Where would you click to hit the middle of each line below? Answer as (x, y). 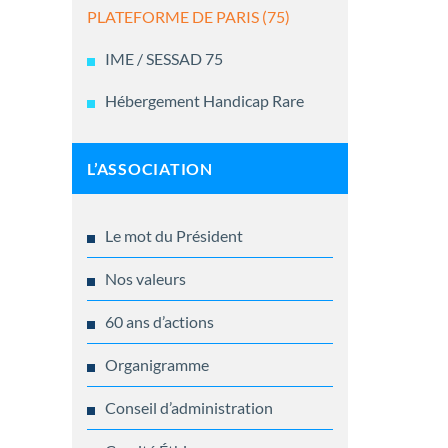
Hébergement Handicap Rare (204, 101)
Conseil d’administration (189, 408)
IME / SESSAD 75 (164, 59)
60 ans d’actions (159, 322)
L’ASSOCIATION (150, 169)
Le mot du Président (174, 236)
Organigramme (157, 365)
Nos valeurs (145, 279)
